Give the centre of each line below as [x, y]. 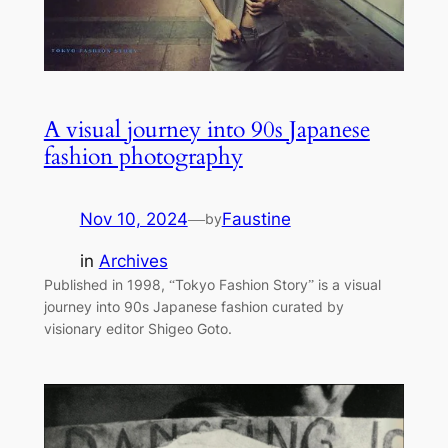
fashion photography [143, 156]
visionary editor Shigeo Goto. [137, 329]
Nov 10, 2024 [133, 218]
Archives [133, 261]
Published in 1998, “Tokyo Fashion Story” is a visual [212, 285]
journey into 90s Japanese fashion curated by [193, 307]
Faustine [256, 218]
